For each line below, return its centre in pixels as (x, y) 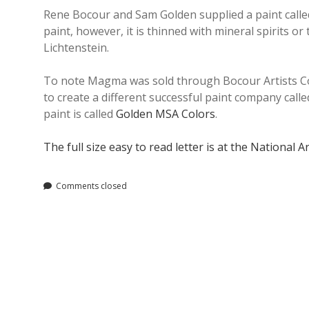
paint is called (80, 114)
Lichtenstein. (76, 48)
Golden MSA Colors (166, 114)
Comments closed (90, 186)
